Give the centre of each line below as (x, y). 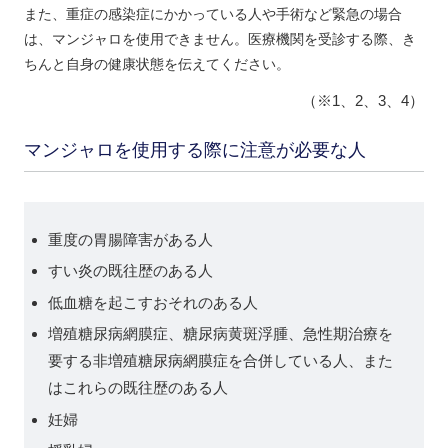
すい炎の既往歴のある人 (130, 271)
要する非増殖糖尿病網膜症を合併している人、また (220, 361)
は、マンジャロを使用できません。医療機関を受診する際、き (219, 38)
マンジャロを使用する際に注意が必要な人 (194, 149)
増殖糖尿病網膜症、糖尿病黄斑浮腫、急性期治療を (220, 334)
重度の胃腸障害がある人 (130, 239)
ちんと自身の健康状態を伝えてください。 (156, 63)
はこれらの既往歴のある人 (137, 388)
